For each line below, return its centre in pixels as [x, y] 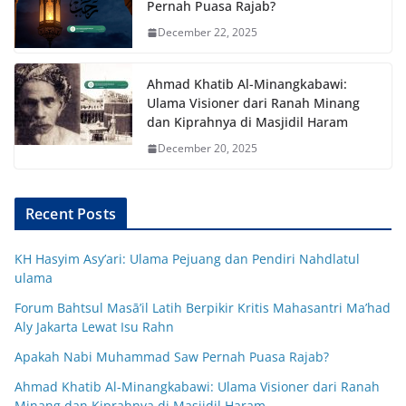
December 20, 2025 [208, 149]
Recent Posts [71, 214]
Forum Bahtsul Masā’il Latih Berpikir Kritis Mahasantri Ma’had [203, 308]
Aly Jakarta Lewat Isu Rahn [94, 327]
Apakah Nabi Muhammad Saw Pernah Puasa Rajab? [172, 357]
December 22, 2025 [208, 33]
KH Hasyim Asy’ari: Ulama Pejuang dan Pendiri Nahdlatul [187, 259]
